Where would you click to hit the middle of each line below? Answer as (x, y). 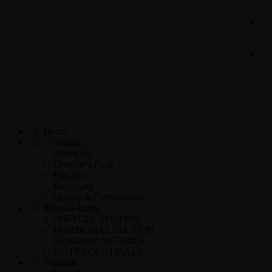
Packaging (73, 186)
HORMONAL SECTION (104, 230)
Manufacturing (71, 208)
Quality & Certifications (99, 197)
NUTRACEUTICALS (98, 252)
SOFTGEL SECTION (97, 219)
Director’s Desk (84, 164)
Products (59, 263)
